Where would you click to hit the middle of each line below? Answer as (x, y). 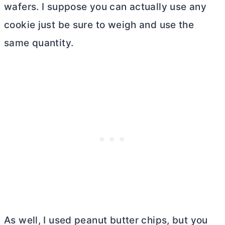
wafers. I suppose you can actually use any (105, 7)
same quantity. (39, 43)
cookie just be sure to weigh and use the (99, 25)
